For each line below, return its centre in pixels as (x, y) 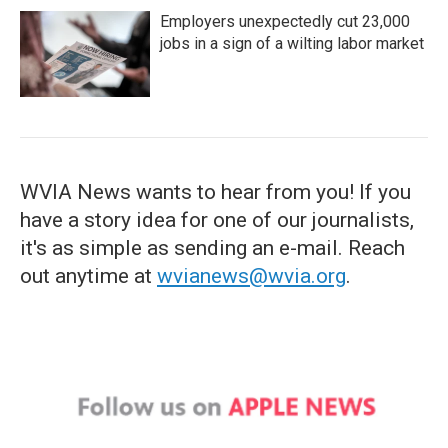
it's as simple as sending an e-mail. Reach (212, 248)
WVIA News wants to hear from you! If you (215, 192)
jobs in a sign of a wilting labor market (292, 43)
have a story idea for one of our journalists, (217, 220)
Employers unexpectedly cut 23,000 (285, 21)
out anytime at (88, 276)
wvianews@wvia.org (251, 276)
